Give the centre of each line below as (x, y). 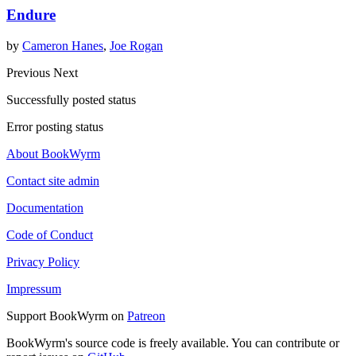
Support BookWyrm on (67, 315)
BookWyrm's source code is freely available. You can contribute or (173, 342)
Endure (31, 15)
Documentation (45, 207)
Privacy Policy (43, 261)
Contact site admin (53, 180)
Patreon (146, 315)
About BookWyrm (53, 153)
